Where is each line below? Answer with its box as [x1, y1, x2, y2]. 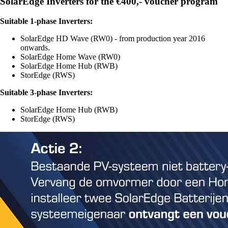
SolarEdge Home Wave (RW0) [20, 52, 120, 62]
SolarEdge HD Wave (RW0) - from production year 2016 [20, 34, 205, 43]
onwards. [20, 43, 50, 52]
